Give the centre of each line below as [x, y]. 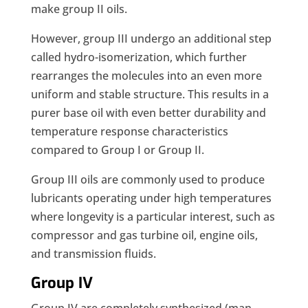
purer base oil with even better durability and [148, 113]
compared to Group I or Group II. [117, 150]
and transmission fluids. [93, 254]
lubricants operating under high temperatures [151, 198]
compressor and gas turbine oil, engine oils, [144, 235]
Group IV [62, 283]
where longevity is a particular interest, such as [153, 217]
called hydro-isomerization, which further [139, 57]
